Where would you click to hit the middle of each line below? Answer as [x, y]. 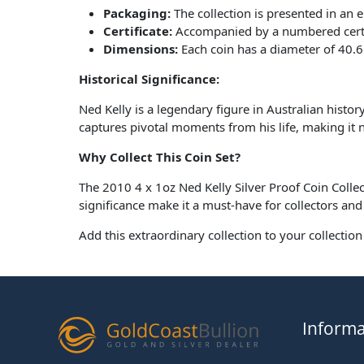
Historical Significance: [149, 79]
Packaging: [137, 13]
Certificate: [138, 31]
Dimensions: [141, 49]
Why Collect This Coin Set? [160, 157]
